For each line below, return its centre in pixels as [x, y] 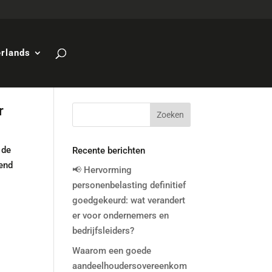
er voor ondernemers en [121, 216]
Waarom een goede [112, 250]
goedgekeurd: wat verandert [129, 200]
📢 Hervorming [102, 170]
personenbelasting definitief [129, 185]
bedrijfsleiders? [104, 231]
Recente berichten [109, 151]
